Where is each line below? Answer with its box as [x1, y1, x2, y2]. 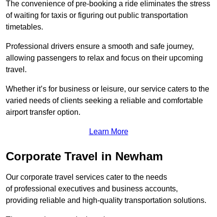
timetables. [6, 22, 43, 31]
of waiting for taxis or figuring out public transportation [6, 11, 188, 19]
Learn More [89, 127, 128, 136]
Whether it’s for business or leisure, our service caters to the [6, 84, 209, 93]
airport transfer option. [6, 108, 80, 116]
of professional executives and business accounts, [6, 184, 178, 193]
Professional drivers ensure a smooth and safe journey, [6, 42, 194, 50]
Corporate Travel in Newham [6, 149, 163, 163]
